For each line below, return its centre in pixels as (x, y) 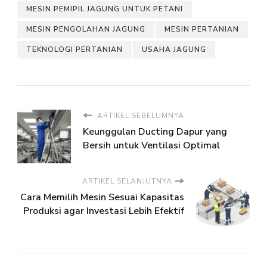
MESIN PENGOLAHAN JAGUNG (86, 29)
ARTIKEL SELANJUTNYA (127, 181)
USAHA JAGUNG (174, 49)
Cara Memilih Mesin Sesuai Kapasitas (102, 197)
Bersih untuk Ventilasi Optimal (151, 145)
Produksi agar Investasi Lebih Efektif (104, 211)
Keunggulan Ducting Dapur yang (155, 131)
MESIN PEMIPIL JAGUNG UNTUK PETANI (105, 9)
